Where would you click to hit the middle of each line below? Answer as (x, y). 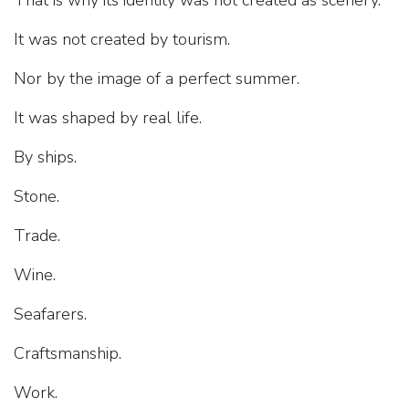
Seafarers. (50, 315)
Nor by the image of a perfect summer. (157, 79)
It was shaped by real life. (108, 118)
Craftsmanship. (68, 354)
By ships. (45, 157)
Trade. (37, 236)
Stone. (37, 197)
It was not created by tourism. (122, 40)
